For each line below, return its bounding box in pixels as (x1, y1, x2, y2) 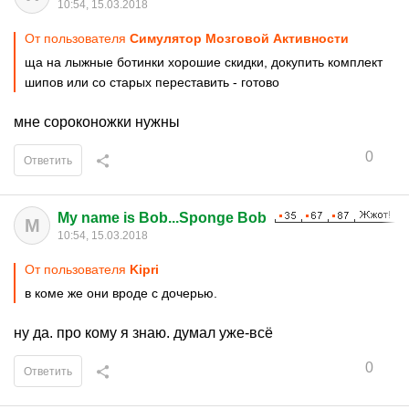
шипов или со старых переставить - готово (25, 75, 279, 89)
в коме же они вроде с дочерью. (25, 286, 217, 300)
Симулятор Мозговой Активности (130, 31, 349, 46)
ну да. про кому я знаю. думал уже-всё (14, 325, 273, 341)
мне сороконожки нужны (14, 114, 180, 130)
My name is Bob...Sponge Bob (58, 210, 267, 225)
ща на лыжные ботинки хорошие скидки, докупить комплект (25, 55, 383, 69)
